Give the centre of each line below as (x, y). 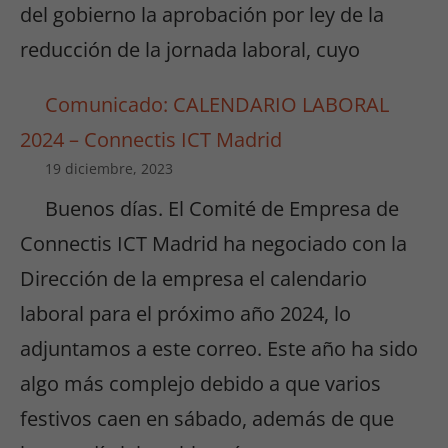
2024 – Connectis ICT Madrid (151, 140)
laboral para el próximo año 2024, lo (185, 314)
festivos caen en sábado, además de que (207, 419)
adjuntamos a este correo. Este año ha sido (219, 349)
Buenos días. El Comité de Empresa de (222, 209)
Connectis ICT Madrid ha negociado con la (213, 244)
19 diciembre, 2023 (109, 169)
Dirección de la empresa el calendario (193, 279)
